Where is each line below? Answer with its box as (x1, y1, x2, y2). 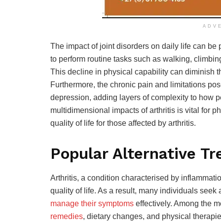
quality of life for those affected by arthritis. (50, 118, 196, 127)
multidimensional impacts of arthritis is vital (50, 106, 199, 114)
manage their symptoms (50, 199, 134, 208)
